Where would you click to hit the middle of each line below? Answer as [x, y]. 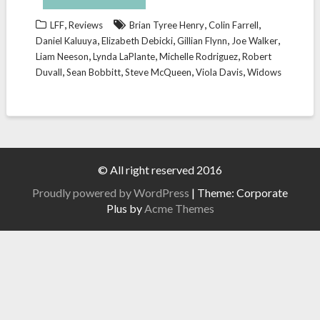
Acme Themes [179, 208]
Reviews [85, 25]
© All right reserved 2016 [160, 170]
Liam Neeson [62, 56]
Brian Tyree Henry [166, 25]
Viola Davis [219, 72]
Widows [264, 72]
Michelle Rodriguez [198, 56]
